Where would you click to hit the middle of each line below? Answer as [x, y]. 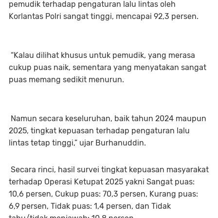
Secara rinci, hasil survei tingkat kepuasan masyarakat [109, 169]
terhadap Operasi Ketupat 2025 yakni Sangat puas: [102, 182]
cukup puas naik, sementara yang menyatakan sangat [108, 67]
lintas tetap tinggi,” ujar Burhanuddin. [77, 143]
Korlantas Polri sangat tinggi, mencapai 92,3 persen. [104, 16]
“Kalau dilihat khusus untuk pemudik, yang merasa [102, 55]
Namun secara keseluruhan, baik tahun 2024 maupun [108, 118]
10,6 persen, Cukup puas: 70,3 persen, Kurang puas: [103, 194]
